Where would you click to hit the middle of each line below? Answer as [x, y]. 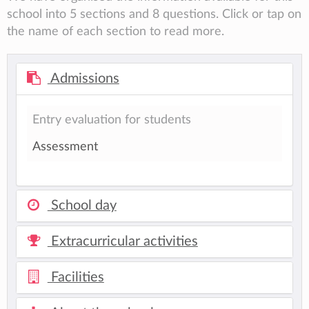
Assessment [65, 146]
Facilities [76, 278]
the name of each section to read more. [116, 32]
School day [82, 206]
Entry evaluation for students [112, 120]
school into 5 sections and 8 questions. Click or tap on [154, 14]
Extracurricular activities [122, 242]
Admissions [83, 79]
